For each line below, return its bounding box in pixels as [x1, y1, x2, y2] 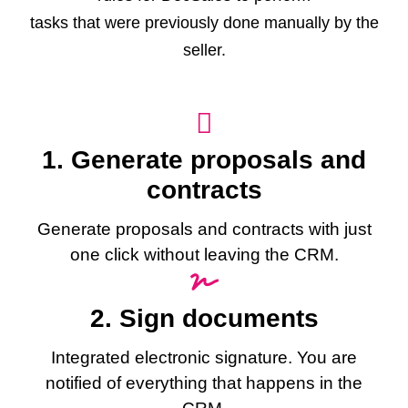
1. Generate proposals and [42, 146, 366, 174]
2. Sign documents [89, 304, 319, 332]
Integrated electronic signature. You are [51, 348, 357, 367]
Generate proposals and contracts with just [36, 219, 372, 239]
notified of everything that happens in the [46, 373, 362, 393]
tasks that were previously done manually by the [29, 14, 379, 32]
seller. [182, 41, 226, 59]
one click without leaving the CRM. [69, 245, 339, 264]
